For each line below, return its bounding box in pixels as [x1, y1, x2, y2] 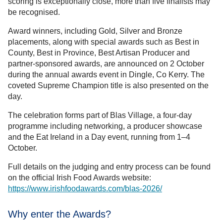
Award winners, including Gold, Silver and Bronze [8, 26, 182, 35]
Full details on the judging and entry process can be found [8, 162, 211, 171]
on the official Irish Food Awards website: [8, 173, 151, 182]
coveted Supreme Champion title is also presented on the [8, 81, 209, 90]
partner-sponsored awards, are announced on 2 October [8, 59, 204, 68]
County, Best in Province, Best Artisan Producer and [8, 48, 190, 57]
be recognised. [8, 7, 60, 16]
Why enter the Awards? [8, 209, 111, 220]
